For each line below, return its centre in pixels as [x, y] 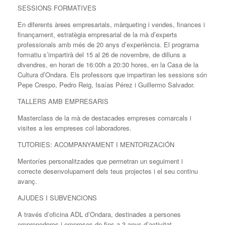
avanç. [27, 181]
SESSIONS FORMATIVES [57, 8]
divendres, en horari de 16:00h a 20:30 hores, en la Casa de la [108, 64]
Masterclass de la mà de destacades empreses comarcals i [104, 118]
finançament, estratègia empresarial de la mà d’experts [97, 34]
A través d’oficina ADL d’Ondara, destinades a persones [99, 214]
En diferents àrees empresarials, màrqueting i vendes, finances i [111, 24]
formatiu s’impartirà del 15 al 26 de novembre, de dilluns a [102, 54]
